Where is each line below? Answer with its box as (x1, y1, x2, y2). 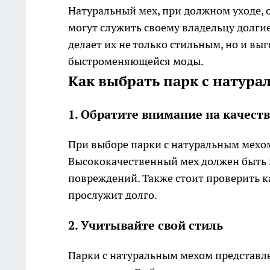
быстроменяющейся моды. (68, 54, 204, 69)
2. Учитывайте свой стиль (68, 218, 223, 234)
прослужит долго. (68, 188, 157, 202)
